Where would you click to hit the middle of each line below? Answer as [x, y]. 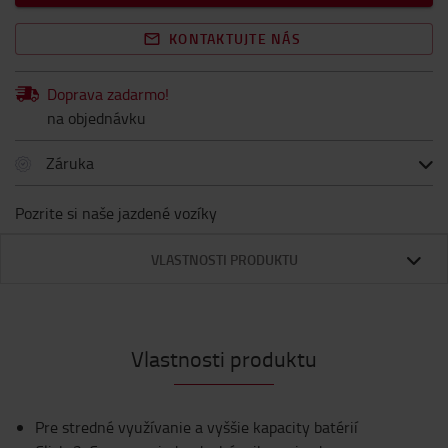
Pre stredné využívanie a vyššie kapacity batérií [196, 427]
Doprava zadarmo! [108, 94]
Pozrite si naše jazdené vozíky [116, 213]
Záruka [70, 163]
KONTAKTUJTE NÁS [235, 38]
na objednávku [96, 118]
